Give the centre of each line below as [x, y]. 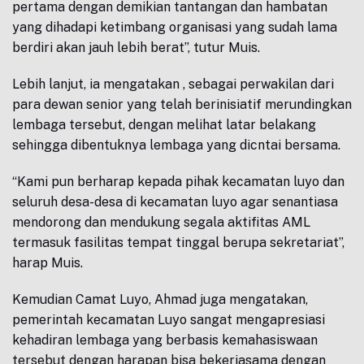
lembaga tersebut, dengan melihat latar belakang [164, 125]
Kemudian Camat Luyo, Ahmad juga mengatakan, [160, 299]
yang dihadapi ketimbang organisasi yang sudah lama [175, 27]
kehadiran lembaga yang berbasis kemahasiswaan [165, 340]
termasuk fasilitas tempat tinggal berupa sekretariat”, [178, 243]
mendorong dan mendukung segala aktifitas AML [161, 222]
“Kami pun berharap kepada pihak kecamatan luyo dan [178, 182]
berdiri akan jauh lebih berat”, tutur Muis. [136, 48]
